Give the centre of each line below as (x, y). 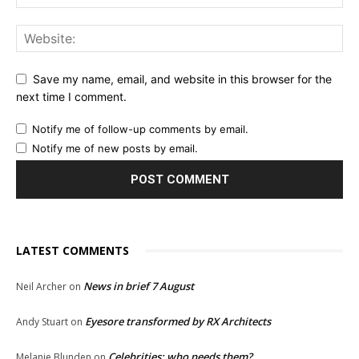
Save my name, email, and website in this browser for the (182, 79)
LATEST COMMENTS (73, 251)
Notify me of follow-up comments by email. (140, 129)
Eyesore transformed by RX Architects (178, 322)
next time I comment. (71, 97)
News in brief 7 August (139, 286)
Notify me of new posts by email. (115, 149)
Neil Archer (41, 287)
